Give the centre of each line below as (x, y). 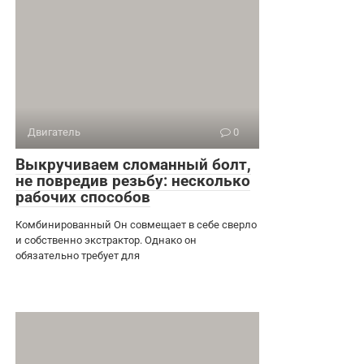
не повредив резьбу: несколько (133, 180)
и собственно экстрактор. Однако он (106, 240)
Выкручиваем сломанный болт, (133, 164)
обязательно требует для (78, 255)
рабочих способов (83, 197)
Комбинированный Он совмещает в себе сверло (136, 224)
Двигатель (54, 132)
